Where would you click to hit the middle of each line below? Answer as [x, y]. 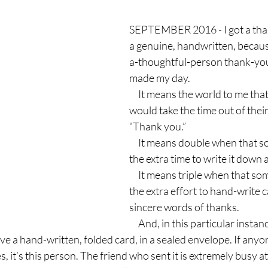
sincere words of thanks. [184, 207]
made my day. [160, 78]
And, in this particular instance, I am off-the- [134, 223]
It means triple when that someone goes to [134, 175]
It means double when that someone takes [134, 142]
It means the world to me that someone [134, 94]
